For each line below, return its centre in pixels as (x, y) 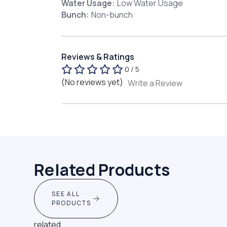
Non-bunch (112, 15)
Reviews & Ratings (98, 57)
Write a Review (155, 83)
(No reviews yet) (92, 82)
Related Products (102, 169)
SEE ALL (66, 194)
